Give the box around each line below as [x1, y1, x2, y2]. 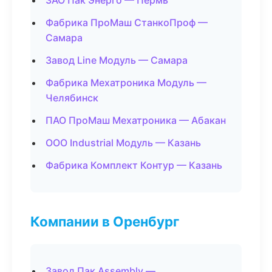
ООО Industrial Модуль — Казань [46, 137, 201, 149]
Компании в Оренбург [30, 213, 179, 229]
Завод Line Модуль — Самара [46, 54, 188, 66]
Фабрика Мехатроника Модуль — [46, 76, 206, 89]
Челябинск [46, 92, 98, 104]
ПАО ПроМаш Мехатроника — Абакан [46, 114, 226, 126]
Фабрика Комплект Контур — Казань [46, 159, 222, 171]
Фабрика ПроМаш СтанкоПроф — [46, 16, 208, 29]
